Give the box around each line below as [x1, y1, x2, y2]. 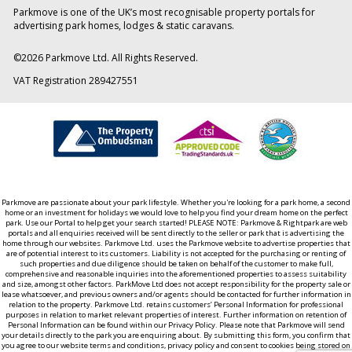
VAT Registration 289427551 [13, 74, 138, 88]
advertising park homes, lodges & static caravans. [13, 19, 234, 33]
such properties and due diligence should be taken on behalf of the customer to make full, [19, 258, 333, 269]
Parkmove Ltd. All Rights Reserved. [42, 51, 198, 65]
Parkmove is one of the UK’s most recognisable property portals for [13, 5, 315, 20]
